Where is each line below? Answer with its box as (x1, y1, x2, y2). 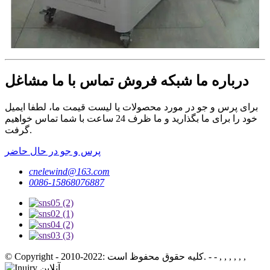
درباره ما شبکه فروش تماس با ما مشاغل (5, 72, 249, 89)
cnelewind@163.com (29, 166, 110, 177)
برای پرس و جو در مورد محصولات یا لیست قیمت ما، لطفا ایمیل (5, 101, 258, 112)
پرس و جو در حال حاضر (5, 145, 101, 156)
